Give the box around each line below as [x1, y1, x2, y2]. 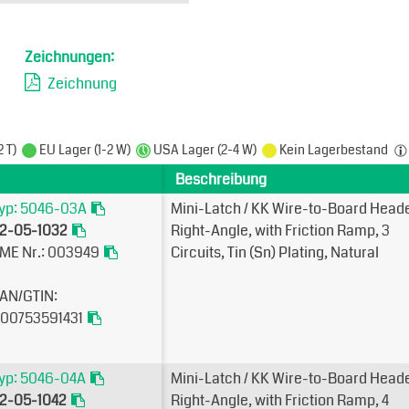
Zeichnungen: [25, 47, 114, 68]
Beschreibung [175, 169, 267, 190]
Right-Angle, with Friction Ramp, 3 [171, 220, 390, 241]
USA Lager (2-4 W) [151, 141, 262, 160]
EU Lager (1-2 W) [37, 141, 136, 160]
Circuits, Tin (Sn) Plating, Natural [171, 242, 379, 263]
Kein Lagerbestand [277, 141, 393, 160]
